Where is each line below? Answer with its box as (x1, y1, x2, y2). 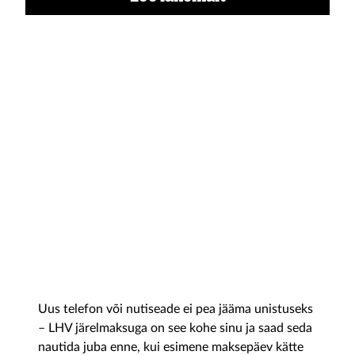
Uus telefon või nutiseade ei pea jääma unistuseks (38, 303, 313, 315)
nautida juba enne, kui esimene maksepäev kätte (38, 341, 303, 353)
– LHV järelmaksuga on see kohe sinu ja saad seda (38, 322, 312, 334)
